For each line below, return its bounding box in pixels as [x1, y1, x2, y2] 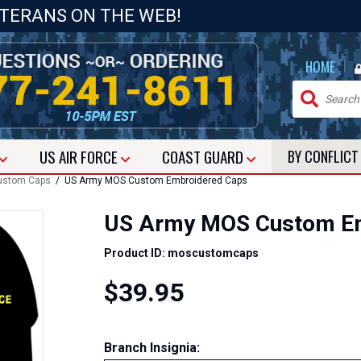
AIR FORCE [59, 145, 121, 168]
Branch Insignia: [104, 340, 200, 355]
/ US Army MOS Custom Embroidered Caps [51, 175, 247, 186]
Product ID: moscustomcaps [104, 247, 259, 259]
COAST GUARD [162, 145, 247, 168]
